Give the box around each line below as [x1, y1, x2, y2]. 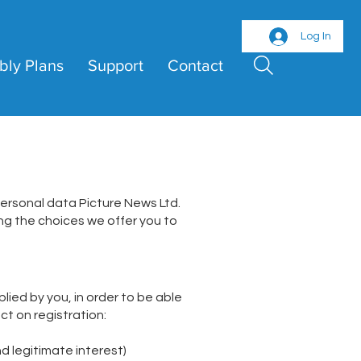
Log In [300, 30, 331, 42]
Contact [168, 56, 223, 74]
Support [88, 56, 143, 74]
